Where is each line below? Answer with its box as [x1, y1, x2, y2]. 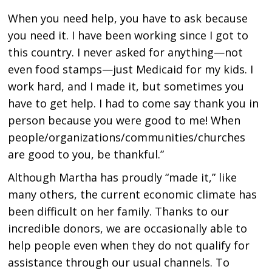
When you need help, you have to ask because [8, 11, 248, 26]
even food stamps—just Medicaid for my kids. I [8, 62, 254, 77]
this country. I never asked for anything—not [8, 45, 243, 60]
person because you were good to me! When [8, 113, 241, 128]
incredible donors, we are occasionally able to [8, 221, 248, 236]
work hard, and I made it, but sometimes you [8, 79, 245, 94]
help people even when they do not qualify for [8, 238, 250, 253]
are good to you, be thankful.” [8, 147, 165, 162]
